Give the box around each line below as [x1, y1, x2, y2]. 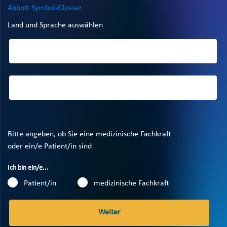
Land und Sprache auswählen [8, 21, 103, 29]
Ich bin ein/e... [8, 164, 49, 172]
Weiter [98, 208, 121, 216]
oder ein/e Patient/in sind [8, 142, 92, 150]
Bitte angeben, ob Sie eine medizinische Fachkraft [8, 130, 171, 138]
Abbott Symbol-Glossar [8, 4, 82, 12]
